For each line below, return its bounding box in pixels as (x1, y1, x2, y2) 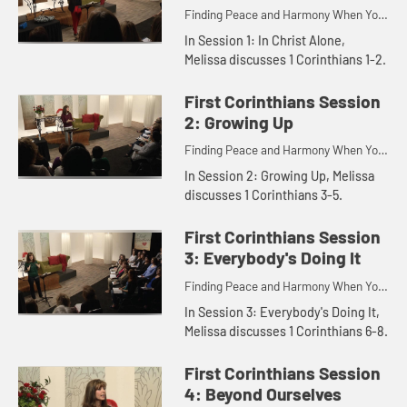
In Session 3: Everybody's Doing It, (184, 303, 381, 320)
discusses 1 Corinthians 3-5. (184, 187, 343, 203)
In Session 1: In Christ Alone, (184, 32, 346, 48)
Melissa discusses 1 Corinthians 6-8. (184, 323, 389, 339)
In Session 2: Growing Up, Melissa (184, 168, 375, 184)
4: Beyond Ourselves (184, 382, 342, 404)
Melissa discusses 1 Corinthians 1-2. (184, 51, 387, 67)
